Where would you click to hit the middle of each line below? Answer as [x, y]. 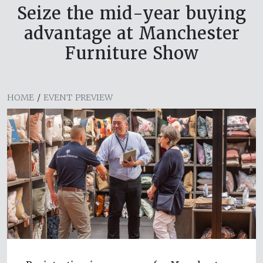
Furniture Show [131, 53]
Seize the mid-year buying [131, 13]
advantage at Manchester [131, 33]
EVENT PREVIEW [78, 97]
